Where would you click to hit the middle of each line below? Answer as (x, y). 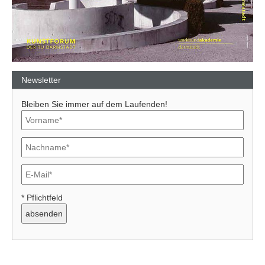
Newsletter (41, 80)
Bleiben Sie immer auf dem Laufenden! (94, 104)
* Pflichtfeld (42, 197)
